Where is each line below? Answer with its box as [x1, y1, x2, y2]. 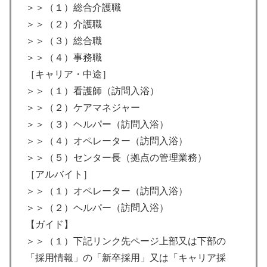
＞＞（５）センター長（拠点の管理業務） [26, 152, 207, 163]
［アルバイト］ [26, 169, 92, 179]
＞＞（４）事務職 [26, 52, 102, 63]
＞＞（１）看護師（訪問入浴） [26, 85, 159, 96]
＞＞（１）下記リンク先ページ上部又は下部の [26, 235, 226, 246]
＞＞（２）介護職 [26, 18, 102, 29]
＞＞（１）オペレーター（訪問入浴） [26, 185, 188, 196]
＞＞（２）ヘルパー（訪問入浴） [26, 202, 169, 213]
